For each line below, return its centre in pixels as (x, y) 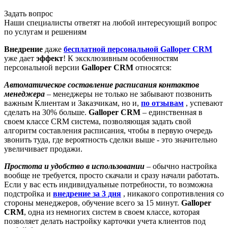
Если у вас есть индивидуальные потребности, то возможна (108, 184)
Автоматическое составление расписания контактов (102, 84)
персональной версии (43, 67)
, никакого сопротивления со (173, 193)
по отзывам (162, 103)
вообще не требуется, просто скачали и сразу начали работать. (112, 175)
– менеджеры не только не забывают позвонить (128, 94)
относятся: (152, 67)
